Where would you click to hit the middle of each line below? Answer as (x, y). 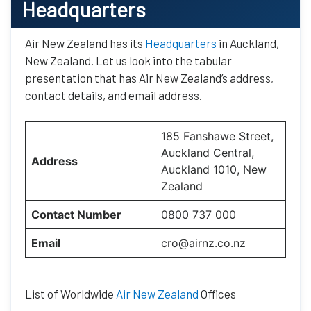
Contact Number (76, 215)
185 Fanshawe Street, (217, 136)
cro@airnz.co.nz (203, 243)
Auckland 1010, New (214, 170)
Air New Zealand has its (85, 43)
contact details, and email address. (114, 95)
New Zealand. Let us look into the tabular (128, 60)
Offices (217, 294)
